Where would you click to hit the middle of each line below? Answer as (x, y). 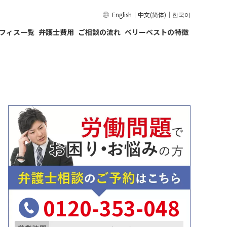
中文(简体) (152, 14)
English (122, 14)
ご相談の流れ (99, 32)
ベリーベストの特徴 (157, 32)
